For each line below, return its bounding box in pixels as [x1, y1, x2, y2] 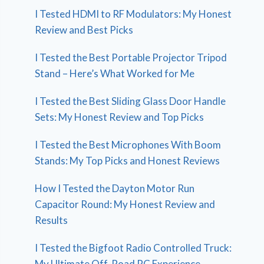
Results [35, 214, 68, 227]
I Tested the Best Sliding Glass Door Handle [35, 95, 226, 108]
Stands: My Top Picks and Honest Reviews [35, 154, 220, 167]
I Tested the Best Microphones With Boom [35, 138, 222, 151]
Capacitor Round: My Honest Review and [35, 198, 216, 211]
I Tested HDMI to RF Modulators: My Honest [35, 8, 232, 21]
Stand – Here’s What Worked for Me [35, 67, 195, 80]
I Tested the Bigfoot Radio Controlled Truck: [35, 242, 232, 255]
